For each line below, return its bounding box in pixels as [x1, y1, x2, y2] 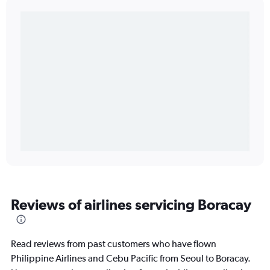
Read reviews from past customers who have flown [11, 238, 216, 250]
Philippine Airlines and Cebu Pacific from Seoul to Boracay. [11, 253, 251, 264]
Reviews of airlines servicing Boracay [11, 196, 251, 213]
